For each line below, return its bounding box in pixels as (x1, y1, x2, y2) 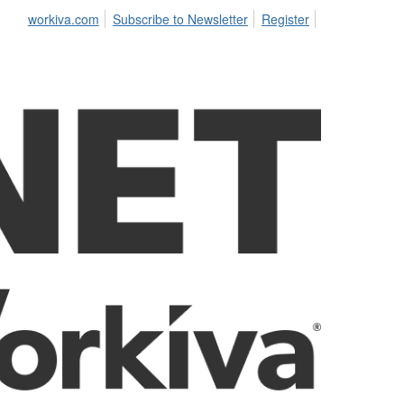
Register (262, 10, 309, 28)
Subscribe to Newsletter (112, 10, 248, 28)
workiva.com (27, 10, 99, 28)
